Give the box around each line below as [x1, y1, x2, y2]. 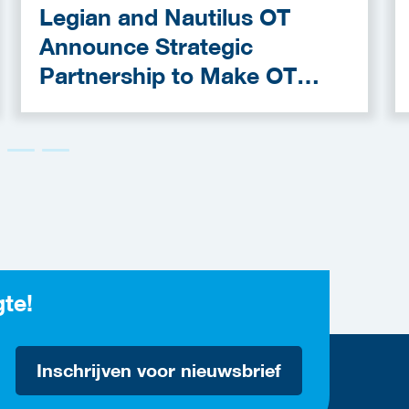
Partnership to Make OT [39, 61, 297, 89]
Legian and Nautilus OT [39, 3, 290, 31]
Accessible [39, 120, 154, 148]
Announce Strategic [39, 32, 253, 60]
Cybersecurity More [39, 90, 253, 119]
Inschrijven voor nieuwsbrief [37, 358, 281, 382]
